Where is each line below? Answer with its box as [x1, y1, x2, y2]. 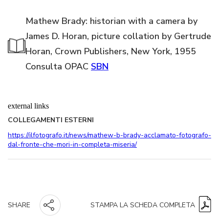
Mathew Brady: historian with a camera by [25, 15, 197, 27]
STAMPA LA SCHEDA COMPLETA [90, 200, 195, 210]
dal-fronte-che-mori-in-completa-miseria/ [8, 139, 137, 149]
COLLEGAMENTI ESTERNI [8, 115, 94, 125]
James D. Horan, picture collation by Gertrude [25, 30, 211, 42]
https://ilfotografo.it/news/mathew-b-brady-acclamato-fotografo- [8, 130, 211, 140]
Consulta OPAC [25, 60, 91, 72]
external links [8, 101, 49, 110]
